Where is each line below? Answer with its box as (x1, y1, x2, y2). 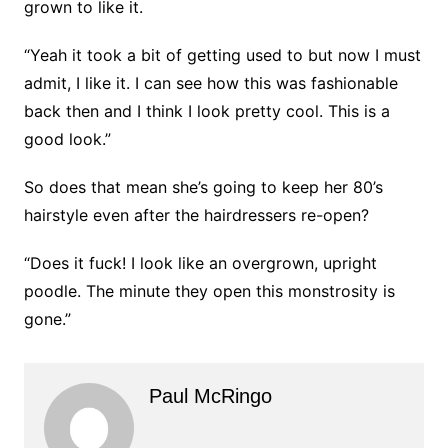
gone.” (23, 309, 71, 330)
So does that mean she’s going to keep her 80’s (23, 177, 383, 198)
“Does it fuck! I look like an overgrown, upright (23, 253, 377, 274)
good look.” (23, 129, 111, 150)
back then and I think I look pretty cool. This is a (23, 101, 390, 122)
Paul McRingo (148, 385, 272, 408)
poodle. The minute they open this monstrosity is (23, 281, 395, 302)
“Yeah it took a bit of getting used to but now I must (23, 45, 421, 66)
